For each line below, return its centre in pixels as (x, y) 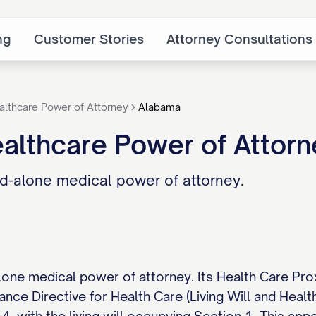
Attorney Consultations (239, 39)
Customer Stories (89, 39)
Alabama (159, 107)
